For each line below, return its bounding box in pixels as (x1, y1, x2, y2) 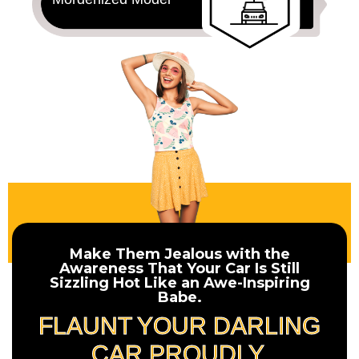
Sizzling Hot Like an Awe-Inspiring (49, 273, 310, 292)
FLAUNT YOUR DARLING (38, 312, 321, 339)
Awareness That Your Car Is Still (59, 259, 300, 277)
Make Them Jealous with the (69, 244, 290, 263)
